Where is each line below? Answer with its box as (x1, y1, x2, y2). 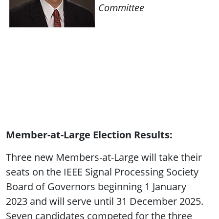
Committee (98, 1, 144, 15)
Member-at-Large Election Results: (6, 128, 173, 142)
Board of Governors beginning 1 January (6, 180, 186, 194)
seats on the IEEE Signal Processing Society (6, 165, 198, 179)
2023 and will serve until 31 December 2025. (6, 195, 203, 208)
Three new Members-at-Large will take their (6, 151, 202, 164)
